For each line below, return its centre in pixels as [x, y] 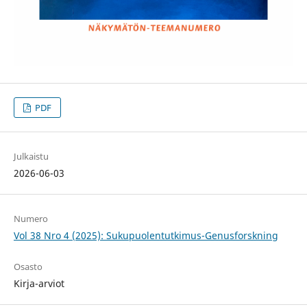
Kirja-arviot [39, 283]
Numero [30, 218]
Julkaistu [31, 156]
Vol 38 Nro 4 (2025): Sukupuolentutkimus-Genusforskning [146, 235]
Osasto [28, 266]
